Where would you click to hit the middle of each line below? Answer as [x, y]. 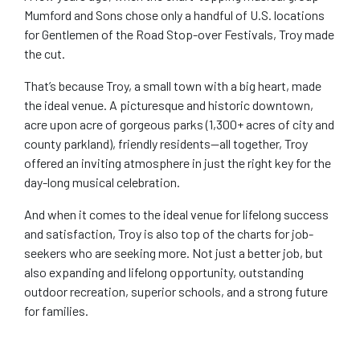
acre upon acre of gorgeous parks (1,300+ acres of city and [179, 124]
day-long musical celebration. [102, 182]
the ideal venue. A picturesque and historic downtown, [169, 104]
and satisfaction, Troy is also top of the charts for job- [169, 233]
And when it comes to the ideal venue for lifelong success [176, 214]
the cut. [45, 53]
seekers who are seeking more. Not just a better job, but [174, 252]
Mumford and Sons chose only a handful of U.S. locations [174, 14]
